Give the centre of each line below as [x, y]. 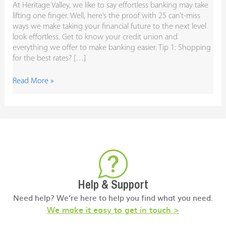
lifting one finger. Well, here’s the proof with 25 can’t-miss [107, 16]
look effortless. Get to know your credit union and [95, 37]
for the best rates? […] [49, 58]
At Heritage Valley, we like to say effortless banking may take [111, 5]
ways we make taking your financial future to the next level [110, 26]
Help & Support [113, 184]
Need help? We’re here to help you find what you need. [113, 197]
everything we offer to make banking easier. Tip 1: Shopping [112, 48]
